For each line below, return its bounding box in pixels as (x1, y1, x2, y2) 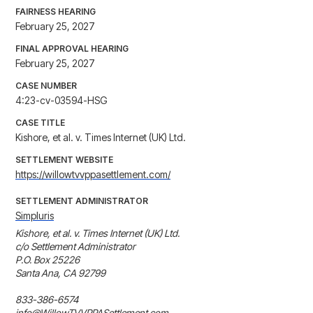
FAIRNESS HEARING (15, 6, 96, 17)
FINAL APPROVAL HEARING (15, 43, 129, 54)
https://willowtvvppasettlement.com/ (15, 168, 170, 181)
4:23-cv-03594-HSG (15, 94, 108, 107)
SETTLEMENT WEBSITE (15, 154, 113, 166)
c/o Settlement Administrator (15, 240, 138, 253)
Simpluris (15, 210, 54, 222)
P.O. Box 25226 (15, 254, 82, 266)
